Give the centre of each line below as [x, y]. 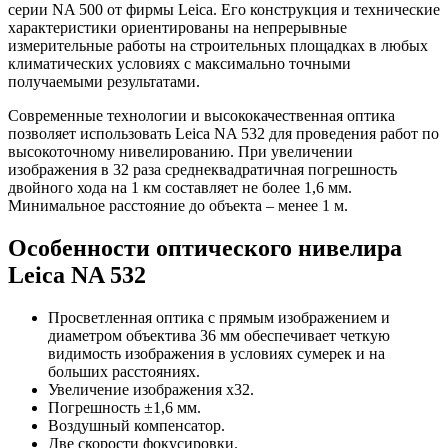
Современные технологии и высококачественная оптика [201, 115]
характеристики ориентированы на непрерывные [177, 27]
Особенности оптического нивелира [205, 247]
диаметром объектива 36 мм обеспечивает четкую [219, 335]
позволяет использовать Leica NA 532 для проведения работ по [223, 133]
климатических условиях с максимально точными [179, 63]
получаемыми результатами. [104, 81]
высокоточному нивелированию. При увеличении [180, 151]
